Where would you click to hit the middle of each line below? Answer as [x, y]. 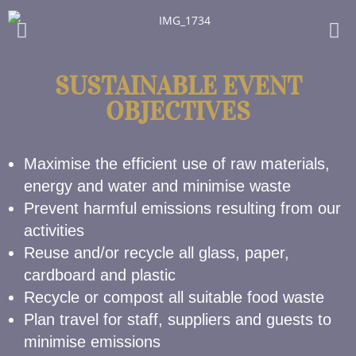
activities [54, 230]
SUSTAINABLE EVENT [178, 86]
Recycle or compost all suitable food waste [174, 297]
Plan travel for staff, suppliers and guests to [178, 319]
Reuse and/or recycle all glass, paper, [157, 253]
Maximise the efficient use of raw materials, [177, 164]
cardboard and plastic [100, 275]
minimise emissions [92, 342]
